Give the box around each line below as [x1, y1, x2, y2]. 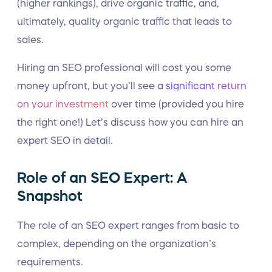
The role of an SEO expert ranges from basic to [17, 220, 239, 230]
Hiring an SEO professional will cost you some [17, 63, 231, 72]
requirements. [17, 257, 83, 267]
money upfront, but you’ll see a [17, 81, 166, 90]
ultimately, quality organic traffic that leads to [17, 16, 232, 26]
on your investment [17, 99, 109, 109]
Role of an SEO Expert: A [17, 171, 187, 185]
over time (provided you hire [109, 99, 244, 109]
